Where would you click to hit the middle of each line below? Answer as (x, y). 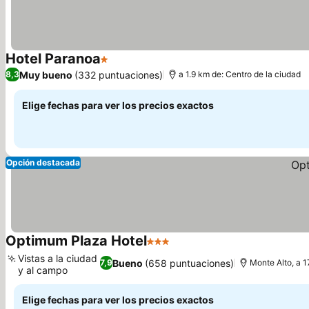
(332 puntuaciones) (119, 74)
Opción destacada (43, 162)
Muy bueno (46, 74)
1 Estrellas (126, 66)
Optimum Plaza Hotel (76, 241)
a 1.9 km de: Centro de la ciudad (240, 74)
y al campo (43, 270)
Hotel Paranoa (53, 59)
